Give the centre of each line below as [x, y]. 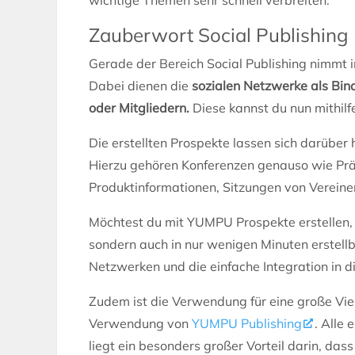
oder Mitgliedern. [139, 107]
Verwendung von [140, 323]
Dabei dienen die [140, 85]
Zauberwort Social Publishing [218, 34]
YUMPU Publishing [247, 323]
